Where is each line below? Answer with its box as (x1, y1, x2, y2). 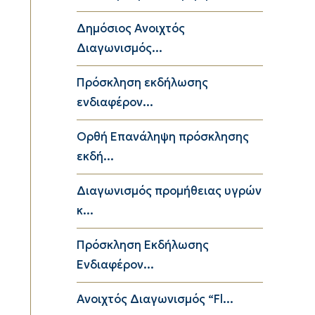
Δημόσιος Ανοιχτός (77, 20, 185, 36)
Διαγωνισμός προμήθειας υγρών (77, 183, 262, 198)
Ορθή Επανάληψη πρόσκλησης (77, 129, 249, 144)
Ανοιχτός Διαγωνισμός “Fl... (77, 291, 233, 307)
